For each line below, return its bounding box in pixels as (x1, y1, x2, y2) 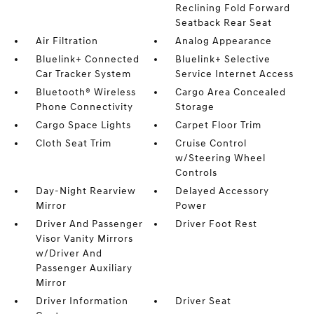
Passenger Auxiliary (35, 262, 132, 274)
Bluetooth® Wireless (35, 86, 136, 98)
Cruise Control (175, 137, 247, 149)
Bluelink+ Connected (35, 53, 139, 65)
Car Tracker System (35, 68, 131, 80)
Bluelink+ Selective (175, 53, 271, 65)
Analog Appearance (175, 35, 273, 47)
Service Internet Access (175, 68, 294, 80)
